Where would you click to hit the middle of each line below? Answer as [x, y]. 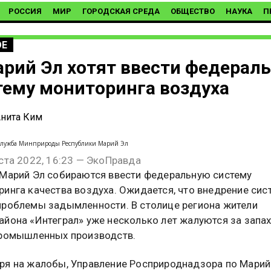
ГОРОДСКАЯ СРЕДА [121, 11]
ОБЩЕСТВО [193, 11]
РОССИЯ [25, 11]
